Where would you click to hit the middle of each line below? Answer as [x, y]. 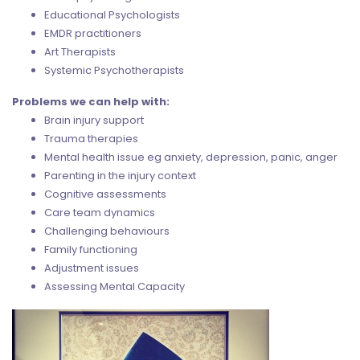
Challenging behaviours [107, 231]
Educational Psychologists [112, 14]
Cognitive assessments [105, 194]
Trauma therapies [91, 139]
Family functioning [91, 250]
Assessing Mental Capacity [115, 287]
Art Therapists [80, 51]
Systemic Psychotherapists [114, 70]
